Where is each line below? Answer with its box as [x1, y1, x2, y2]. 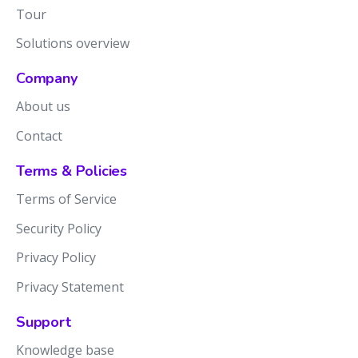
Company [16, 69, 78, 89]
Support [16, 312, 71, 332]
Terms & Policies [16, 161, 128, 181]
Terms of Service [16, 190, 117, 209]
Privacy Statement [16, 278, 124, 296]
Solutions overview [16, 34, 129, 53]
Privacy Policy [16, 249, 96, 267]
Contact [16, 127, 62, 145]
